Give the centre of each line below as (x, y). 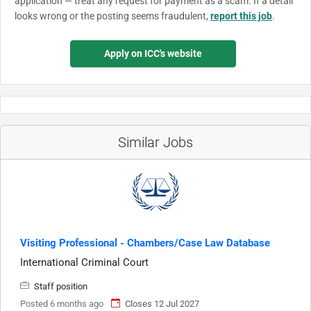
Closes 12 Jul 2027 (162, 303)
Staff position (60, 286)
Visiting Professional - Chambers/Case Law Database (145, 243)
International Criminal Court (84, 262)
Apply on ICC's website (153, 53)
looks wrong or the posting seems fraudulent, (112, 16)
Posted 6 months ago (62, 303)
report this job (241, 16)
